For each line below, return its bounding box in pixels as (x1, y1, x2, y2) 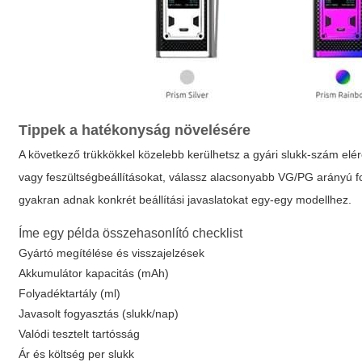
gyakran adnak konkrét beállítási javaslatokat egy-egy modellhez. (19, 193, 352, 206)
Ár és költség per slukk (19, 347, 135, 360)
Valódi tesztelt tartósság (19, 327, 141, 340)
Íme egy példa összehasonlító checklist (19, 226, 243, 240)
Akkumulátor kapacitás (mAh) (19, 267, 170, 280)
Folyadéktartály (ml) (19, 287, 121, 300)
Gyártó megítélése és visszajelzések (19, 246, 205, 259)
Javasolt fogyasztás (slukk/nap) (19, 307, 179, 320)
